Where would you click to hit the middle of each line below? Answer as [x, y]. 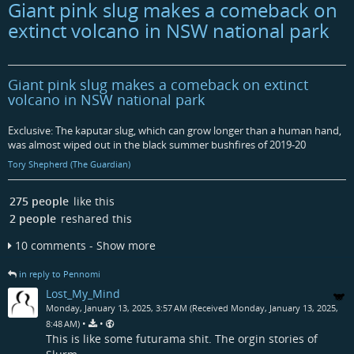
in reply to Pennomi [60, 274]
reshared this [95, 218]
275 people [39, 201]
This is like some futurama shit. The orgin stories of [182, 339]
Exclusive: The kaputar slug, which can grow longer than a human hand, [175, 131]
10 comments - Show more [85, 245]
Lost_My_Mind [83, 294]
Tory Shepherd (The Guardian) [69, 165]
